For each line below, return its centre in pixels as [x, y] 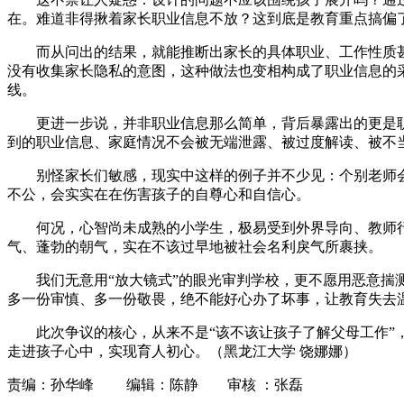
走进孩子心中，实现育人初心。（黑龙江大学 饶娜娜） [182, 351]
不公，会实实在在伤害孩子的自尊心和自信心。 [159, 194]
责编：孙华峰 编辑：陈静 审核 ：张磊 [155, 384]
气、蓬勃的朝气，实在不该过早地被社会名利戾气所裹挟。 [195, 246]
